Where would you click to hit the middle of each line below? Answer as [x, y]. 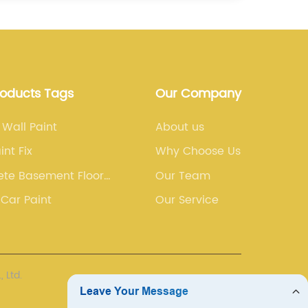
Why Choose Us [198, 152]
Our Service [187, 200]
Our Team [183, 176]
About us [179, 127]
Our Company [198, 93]
